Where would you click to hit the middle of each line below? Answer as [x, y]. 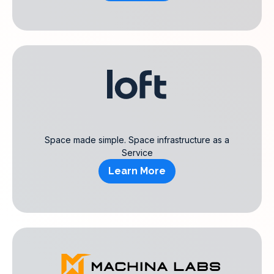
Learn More [137, 171]
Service [137, 153]
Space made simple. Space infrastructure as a [137, 140]
